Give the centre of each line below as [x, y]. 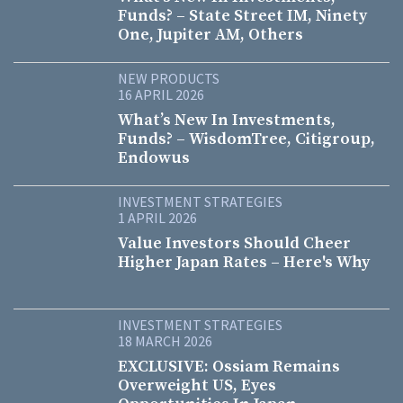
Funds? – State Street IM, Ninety [242, 16]
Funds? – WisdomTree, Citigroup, [246, 139]
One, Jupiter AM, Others [210, 35]
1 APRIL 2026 [157, 218]
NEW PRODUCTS [169, 78]
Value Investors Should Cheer [234, 243]
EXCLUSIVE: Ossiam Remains [229, 367]
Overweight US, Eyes [197, 385]
